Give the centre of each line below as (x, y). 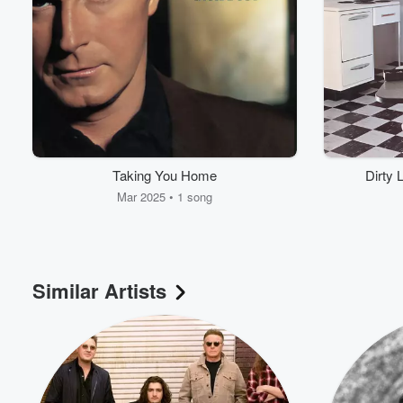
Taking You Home (165, 175)
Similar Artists (99, 290)
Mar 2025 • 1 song (165, 196)
